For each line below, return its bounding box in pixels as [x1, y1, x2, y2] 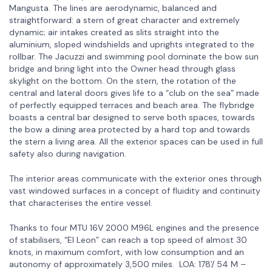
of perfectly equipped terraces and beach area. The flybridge [9, 99, 254, 110]
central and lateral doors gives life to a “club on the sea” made [9, 87, 259, 98]
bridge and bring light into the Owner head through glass [9, 63, 236, 74]
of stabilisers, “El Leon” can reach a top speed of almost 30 [9, 234, 247, 245]
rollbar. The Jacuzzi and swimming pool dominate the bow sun [9, 50, 259, 62]
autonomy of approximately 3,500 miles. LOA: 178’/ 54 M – [9, 258, 246, 270]
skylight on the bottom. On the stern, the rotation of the [9, 75, 236, 86]
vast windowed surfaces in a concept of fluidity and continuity [9, 185, 260, 196]
